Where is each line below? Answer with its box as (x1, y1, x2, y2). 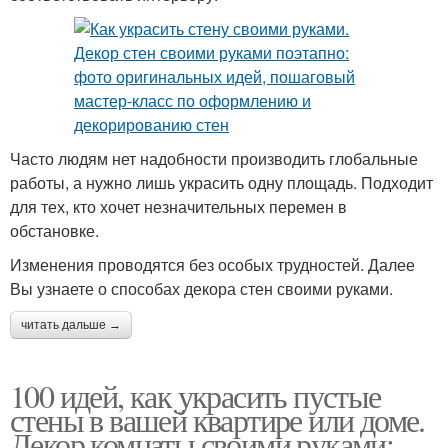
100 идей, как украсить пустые (10, 374, 381, 418)
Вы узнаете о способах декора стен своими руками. (10, 277, 393, 301)
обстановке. (10, 219, 99, 243)
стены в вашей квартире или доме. (10, 398, 425, 442)
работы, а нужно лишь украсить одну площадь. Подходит (10, 171, 433, 195)
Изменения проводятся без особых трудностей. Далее (10, 253, 415, 277)
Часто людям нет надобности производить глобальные (10, 147, 418, 171)
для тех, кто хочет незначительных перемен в (10, 195, 347, 219)
